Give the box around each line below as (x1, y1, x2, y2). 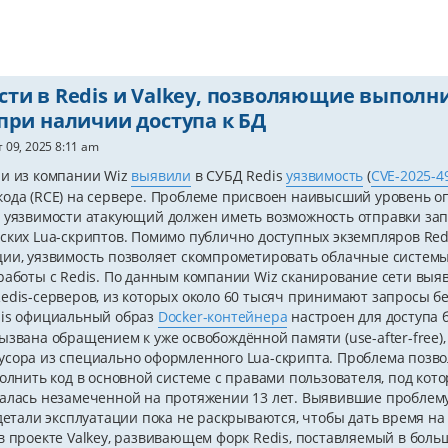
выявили (131, 166, 191, 186)
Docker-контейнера (157, 307, 288, 327)
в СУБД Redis (190, 166, 287, 186)
